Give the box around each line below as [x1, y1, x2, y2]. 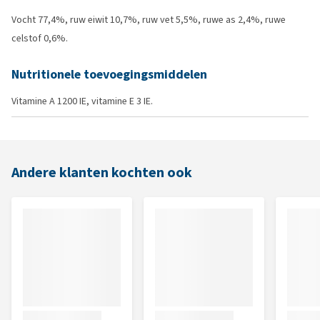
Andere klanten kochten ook [11, 163, 192, 182]
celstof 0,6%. [11, 31, 68, 45]
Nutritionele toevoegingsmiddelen [11, 66, 207, 83]
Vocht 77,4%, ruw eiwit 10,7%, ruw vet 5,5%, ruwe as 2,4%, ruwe [11, 13, 286, 26]
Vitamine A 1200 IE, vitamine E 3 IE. [11, 94, 153, 108]
